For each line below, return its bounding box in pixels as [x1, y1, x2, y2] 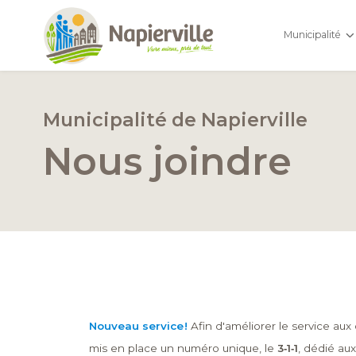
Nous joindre [42, 138, 292, 185]
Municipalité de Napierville [42, 108, 308, 132]
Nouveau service [88, 319, 184, 333]
